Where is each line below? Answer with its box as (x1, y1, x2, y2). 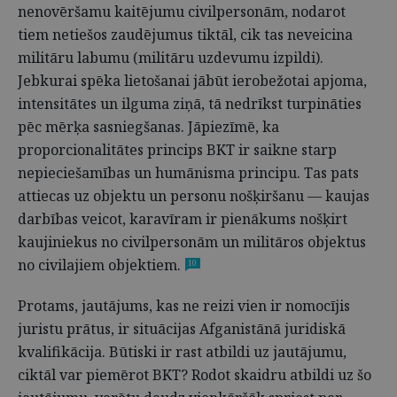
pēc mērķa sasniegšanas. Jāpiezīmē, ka (18, 117, 279, 136)
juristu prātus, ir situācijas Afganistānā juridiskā (18, 319, 346, 339)
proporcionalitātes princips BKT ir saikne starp (18, 140, 337, 160)
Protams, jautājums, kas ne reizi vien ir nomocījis (18, 296, 350, 315)
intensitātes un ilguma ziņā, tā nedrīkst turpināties (18, 94, 362, 113)
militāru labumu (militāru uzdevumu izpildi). (18, 48, 323, 67)
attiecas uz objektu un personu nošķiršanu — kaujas (18, 186, 370, 206)
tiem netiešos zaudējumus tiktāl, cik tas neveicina (18, 25, 353, 44)
